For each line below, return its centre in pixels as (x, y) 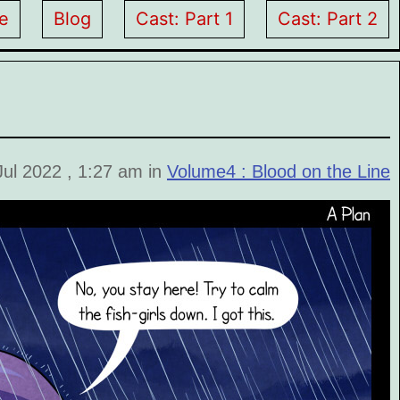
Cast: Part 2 (328, 19)
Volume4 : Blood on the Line (279, 171)
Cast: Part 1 (185, 19)
